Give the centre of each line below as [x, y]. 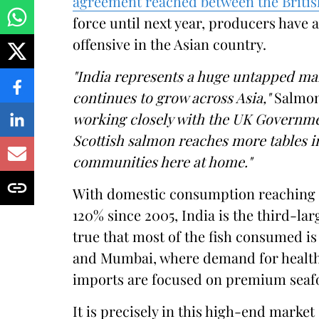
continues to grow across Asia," [172, 97]
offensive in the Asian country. [169, 44]
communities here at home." [162, 161]
